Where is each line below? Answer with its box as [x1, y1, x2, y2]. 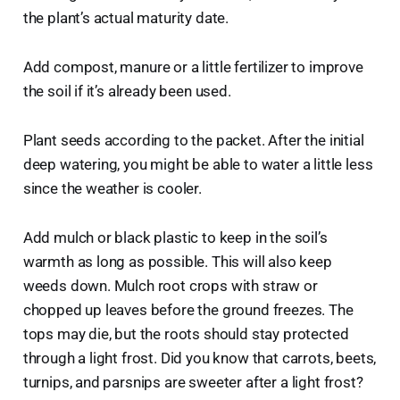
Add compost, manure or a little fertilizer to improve [22, 57, 363, 76]
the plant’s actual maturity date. [22, 8, 229, 27]
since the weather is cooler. [22, 179, 202, 197]
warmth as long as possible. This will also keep [22, 252, 332, 271]
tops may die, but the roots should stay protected [22, 324, 349, 343]
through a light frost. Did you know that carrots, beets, [22, 348, 377, 367]
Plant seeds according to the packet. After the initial [22, 130, 364, 149]
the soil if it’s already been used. [22, 81, 231, 100]
